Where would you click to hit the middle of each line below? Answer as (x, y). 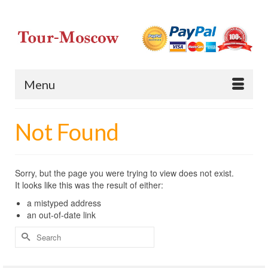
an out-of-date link (61, 214)
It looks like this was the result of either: (89, 185)
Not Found (67, 131)
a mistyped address (64, 202)
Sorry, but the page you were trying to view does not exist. (124, 173)
